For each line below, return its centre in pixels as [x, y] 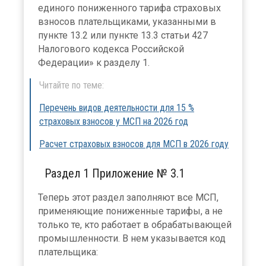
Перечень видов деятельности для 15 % [117, 107]
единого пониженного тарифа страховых [129, 8]
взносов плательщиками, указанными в [127, 21]
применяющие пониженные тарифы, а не [130, 211]
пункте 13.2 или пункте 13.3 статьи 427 [123, 35]
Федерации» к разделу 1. [94, 62]
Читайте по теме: [72, 85]
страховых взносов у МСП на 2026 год [114, 121]
